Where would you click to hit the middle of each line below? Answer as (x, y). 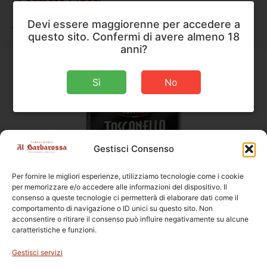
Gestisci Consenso (133, 149)
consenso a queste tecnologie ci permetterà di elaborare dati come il (125, 198)
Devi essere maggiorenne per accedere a (133, 24)
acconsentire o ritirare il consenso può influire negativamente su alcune (130, 219)
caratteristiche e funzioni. (54, 230)
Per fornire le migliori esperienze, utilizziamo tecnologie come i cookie (128, 176)
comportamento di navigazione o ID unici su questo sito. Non (112, 208)
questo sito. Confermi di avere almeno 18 (133, 37)
